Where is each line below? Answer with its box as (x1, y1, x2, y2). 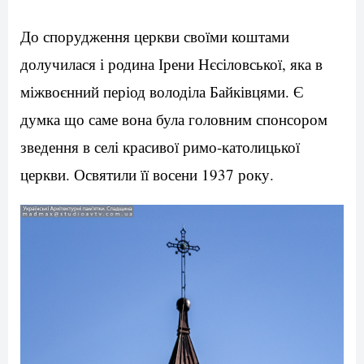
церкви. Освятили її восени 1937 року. (20, 163, 274, 184)
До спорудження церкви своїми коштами (20, 25, 289, 46)
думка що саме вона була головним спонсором (20, 108, 327, 129)
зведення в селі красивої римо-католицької (20, 136, 300, 157)
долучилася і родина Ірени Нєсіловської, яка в (20, 53, 323, 74)
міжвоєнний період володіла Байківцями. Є (20, 80, 304, 102)
